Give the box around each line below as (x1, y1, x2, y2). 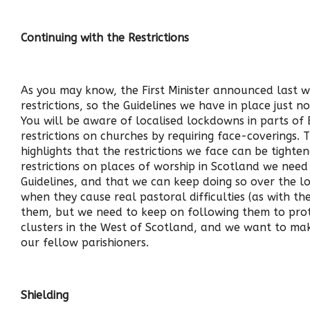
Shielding (21, 289, 69, 302)
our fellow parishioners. (21, 236, 149, 249)
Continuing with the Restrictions (21, 31, 189, 44)
